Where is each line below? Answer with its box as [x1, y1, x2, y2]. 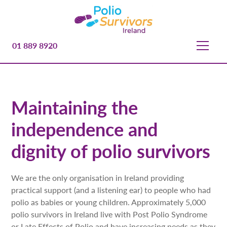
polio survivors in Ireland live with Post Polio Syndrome [11, 208, 208, 220]
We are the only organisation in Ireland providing [11, 172, 184, 183]
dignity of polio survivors [11, 138, 211, 164]
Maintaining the [11, 94, 138, 120]
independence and [11, 116, 158, 142]
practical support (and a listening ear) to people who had [11, 184, 211, 196]
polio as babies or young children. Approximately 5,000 [11, 196, 206, 208]
